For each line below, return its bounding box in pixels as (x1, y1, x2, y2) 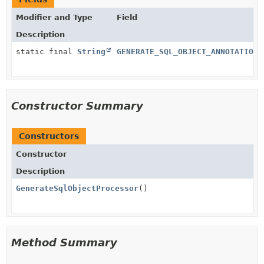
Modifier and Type (16, 12, 93, 22)
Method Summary (11, 236, 117, 249)
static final (16, 47, 77, 56)
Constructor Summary (11, 99, 143, 112)
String (77, 47, 105, 56)
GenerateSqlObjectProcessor (16, 183, 138, 193)
